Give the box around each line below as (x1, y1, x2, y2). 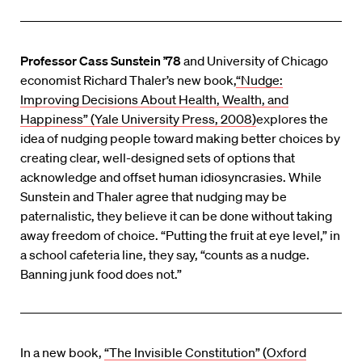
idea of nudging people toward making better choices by (20, 130, 340, 147)
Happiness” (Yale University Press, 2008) (20, 111, 256, 128)
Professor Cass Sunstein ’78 (20, 53, 181, 69)
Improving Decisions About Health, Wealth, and (20, 91, 288, 108)
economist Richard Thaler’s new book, (20, 72, 236, 89)
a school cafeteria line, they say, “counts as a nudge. (20, 246, 309, 263)
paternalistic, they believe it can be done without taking (20, 208, 332, 225)
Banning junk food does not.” (20, 266, 182, 283)
